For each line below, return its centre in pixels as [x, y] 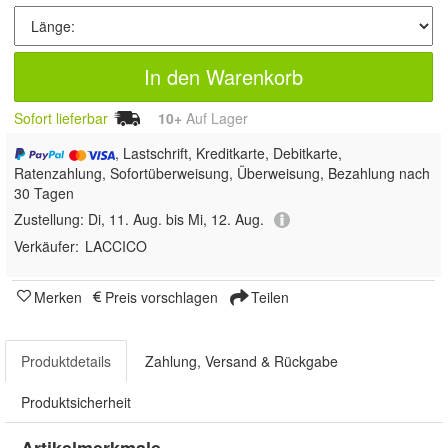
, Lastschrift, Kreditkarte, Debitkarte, [229, 152]
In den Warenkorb [223, 76]
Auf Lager [215, 118]
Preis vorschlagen [161, 297]
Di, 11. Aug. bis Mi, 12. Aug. [176, 218]
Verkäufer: [46, 246]
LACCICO [116, 246]
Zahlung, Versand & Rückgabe [241, 361]
